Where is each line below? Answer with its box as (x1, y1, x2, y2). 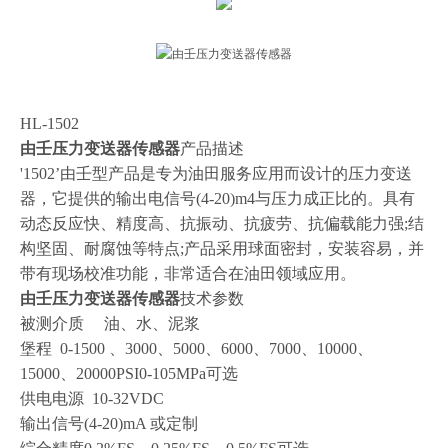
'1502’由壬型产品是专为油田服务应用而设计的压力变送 (20, 164, 412, 182)
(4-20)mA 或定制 (84, 414, 198, 432)
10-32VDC (92, 389, 164, 407)
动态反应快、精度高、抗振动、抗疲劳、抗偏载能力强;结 (20, 214, 424, 232)
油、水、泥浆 (104, 314, 200, 332)
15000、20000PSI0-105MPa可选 (20, 364, 238, 382)
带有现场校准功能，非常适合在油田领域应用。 (20, 264, 356, 282)
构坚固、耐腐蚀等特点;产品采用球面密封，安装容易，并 (20, 239, 424, 257)
